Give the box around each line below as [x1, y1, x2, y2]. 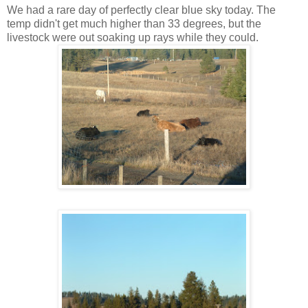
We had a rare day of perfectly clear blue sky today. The [7, 3, 276, 16]
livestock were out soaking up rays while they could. [7, 31, 258, 43]
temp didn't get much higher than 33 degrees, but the [7, 17, 261, 30]
